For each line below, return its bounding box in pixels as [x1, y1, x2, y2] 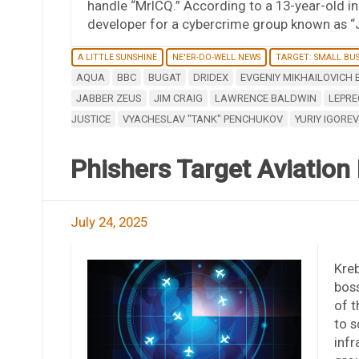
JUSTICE [71, 112, 111, 125]
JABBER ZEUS [75, 91, 142, 104]
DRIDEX [192, 71, 228, 83]
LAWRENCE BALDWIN [214, 91, 317, 104]
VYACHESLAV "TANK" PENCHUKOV [122, 112, 283, 125]
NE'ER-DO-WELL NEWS [171, 51, 260, 63]
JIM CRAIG [153, 91, 203, 104]
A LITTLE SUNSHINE [77, 51, 157, 63]
